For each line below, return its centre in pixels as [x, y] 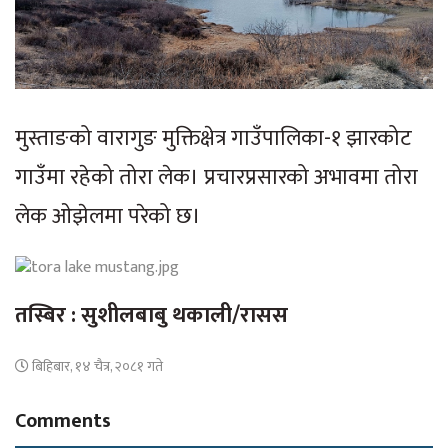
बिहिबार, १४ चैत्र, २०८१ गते [96, 367]
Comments [63, 421]
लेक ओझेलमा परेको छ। [108, 217]
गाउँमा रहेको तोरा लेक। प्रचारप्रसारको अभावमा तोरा [216, 178]
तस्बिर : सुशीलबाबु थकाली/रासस [151, 316]
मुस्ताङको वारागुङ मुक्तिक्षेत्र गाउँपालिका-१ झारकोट [213, 139]
